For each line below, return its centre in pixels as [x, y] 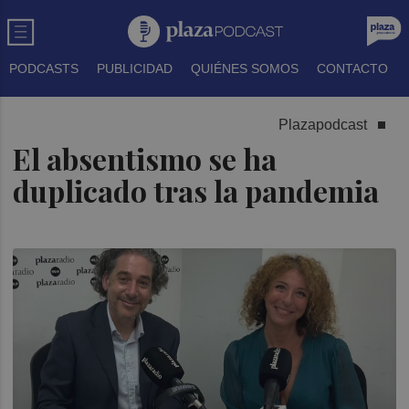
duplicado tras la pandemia [196, 190]
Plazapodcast [322, 125]
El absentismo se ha [145, 158]
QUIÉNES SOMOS [245, 68]
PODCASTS [44, 68]
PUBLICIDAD [135, 68]
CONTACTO [352, 68]
